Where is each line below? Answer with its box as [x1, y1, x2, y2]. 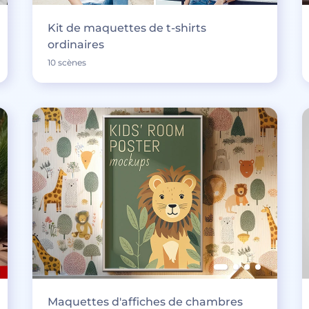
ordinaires [47, 38, 104, 52]
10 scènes [47, 57, 86, 68]
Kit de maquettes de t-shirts [47, 21, 206, 35]
